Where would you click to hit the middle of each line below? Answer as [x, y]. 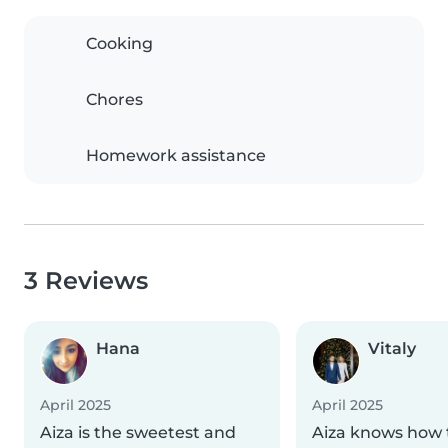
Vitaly [392, 349]
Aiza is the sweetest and [138, 433]
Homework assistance [176, 156]
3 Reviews [86, 281]
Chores [114, 100]
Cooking [119, 44]
